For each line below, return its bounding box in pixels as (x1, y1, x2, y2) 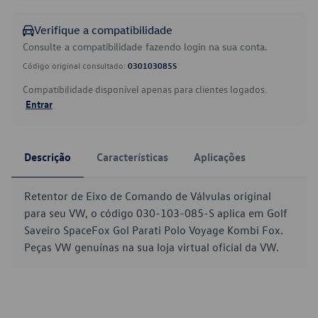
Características (97, 150, 168, 164)
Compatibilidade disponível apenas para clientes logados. (23, 82, 267, 96)
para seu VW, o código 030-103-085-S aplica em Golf (24, 206, 287, 220)
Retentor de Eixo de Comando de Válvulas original (24, 189, 271, 203)
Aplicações (194, 150, 246, 164)
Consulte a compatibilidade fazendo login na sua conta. (23, 40, 268, 53)
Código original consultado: (23, 60, 128, 71)
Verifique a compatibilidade (34, 23, 172, 37)
